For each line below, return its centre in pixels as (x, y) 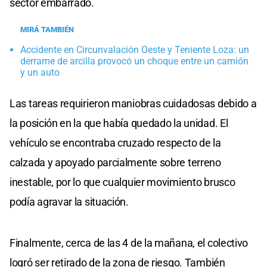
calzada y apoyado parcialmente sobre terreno (115, 162)
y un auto (40, 72)
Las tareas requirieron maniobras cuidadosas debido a (133, 103)
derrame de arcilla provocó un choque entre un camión (134, 61)
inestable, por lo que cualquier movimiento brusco (122, 182)
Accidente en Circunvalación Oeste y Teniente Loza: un (135, 49)
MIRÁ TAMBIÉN (47, 29)
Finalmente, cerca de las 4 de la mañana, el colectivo (129, 243)
